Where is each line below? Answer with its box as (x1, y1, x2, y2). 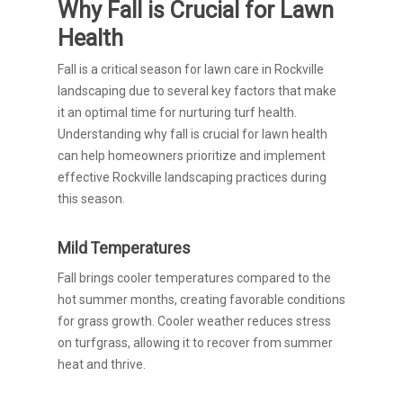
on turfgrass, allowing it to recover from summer (58, 336, 333, 350)
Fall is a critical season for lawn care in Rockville (58, 62, 324, 76)
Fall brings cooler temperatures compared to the (58, 271, 331, 285)
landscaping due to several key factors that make (58, 84, 336, 98)
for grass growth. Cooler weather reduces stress (58, 314, 331, 328)
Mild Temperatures (58, 239, 191, 257)
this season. (58, 192, 125, 206)
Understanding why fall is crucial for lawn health (58, 127, 327, 141)
